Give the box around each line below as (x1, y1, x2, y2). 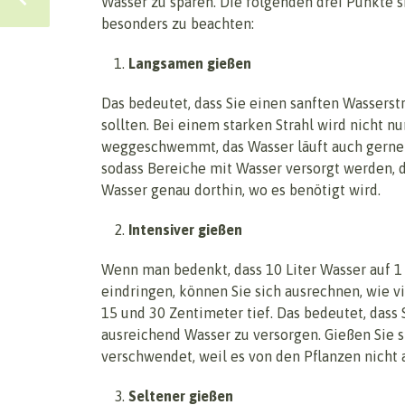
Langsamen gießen (128, 55, 251, 72)
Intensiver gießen (128, 221, 242, 239)
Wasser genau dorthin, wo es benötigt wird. (101, 182, 381, 199)
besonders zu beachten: (101, 15, 254, 33)
